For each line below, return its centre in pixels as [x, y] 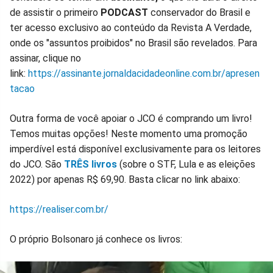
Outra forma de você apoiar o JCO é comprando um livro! [131, 119]
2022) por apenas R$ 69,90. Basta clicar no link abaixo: [125, 180]
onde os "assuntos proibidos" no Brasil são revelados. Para [133, 43]
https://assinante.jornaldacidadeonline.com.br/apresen [144, 74]
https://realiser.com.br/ [59, 210]
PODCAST [124, 13]
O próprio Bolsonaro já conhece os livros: [96, 239]
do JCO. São [37, 165]
